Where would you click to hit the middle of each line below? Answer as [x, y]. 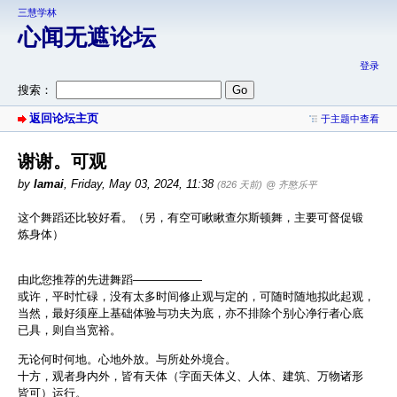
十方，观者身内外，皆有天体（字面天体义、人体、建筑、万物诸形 [191, 376]
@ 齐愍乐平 [292, 185]
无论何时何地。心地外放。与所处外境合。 [127, 359]
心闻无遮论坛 [87, 38]
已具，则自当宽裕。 [70, 331]
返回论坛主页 [64, 118]
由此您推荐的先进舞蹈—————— [110, 280]
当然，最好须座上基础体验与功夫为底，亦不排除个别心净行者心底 [191, 314]
